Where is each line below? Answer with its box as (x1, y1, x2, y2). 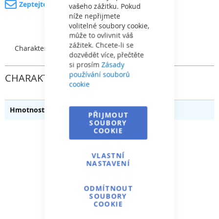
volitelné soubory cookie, (69, 21, 150, 30)
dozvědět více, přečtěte (69, 50, 144, 60)
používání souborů (69, 69, 130, 79)
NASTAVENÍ (86, 158, 131, 168)
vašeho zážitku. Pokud (69, 1, 141, 11)
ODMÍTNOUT (84, 183, 133, 193)
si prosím (69, 60, 102, 69)
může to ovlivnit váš (69, 30, 133, 40)
